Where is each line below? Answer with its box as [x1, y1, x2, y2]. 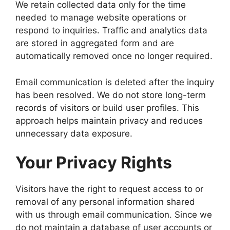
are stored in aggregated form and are [15, 38, 174, 48]
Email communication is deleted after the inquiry [15, 76, 214, 87]
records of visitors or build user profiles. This [15, 102, 199, 113]
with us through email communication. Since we [15, 209, 212, 220]
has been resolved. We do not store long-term [15, 89, 206, 100]
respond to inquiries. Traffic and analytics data [15, 25, 207, 35]
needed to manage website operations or [15, 12, 186, 23]
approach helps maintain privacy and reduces [15, 115, 203, 126]
